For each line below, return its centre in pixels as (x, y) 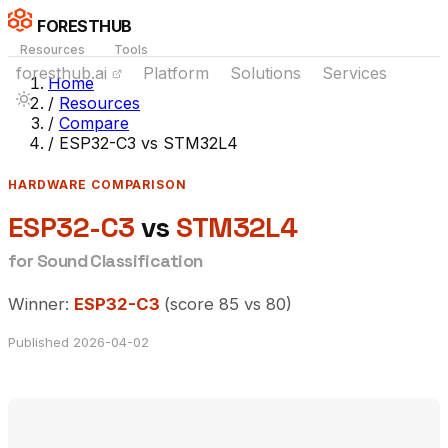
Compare (94, 123)
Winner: (41, 303)
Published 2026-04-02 (78, 342)
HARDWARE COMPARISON (98, 184)
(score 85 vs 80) (228, 303)
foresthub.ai (64, 73)
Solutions (265, 73)
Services (354, 73)
